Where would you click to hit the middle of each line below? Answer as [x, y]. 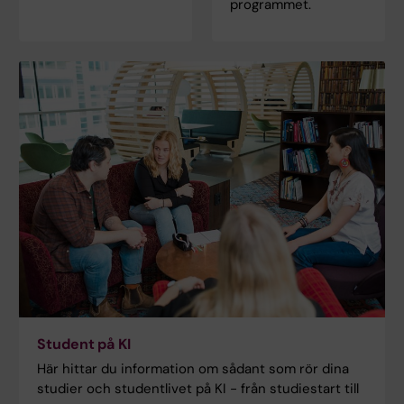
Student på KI [84, 344]
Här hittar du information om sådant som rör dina [193, 369]
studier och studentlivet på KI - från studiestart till [198, 389]
